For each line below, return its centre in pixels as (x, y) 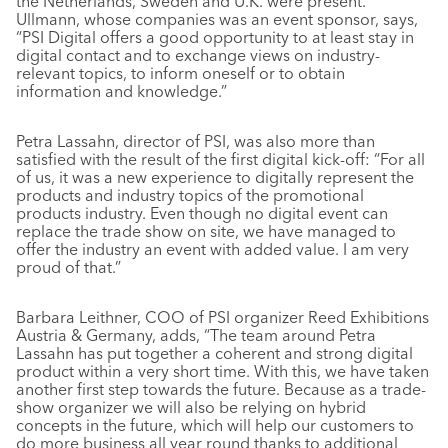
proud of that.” (68, 267)
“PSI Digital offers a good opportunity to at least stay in (215, 37)
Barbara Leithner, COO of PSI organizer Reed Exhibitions (222, 317)
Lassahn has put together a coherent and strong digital (214, 353)
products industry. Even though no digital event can (202, 213)
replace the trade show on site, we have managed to (206, 231)
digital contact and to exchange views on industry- (198, 55)
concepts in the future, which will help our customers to (215, 425)
